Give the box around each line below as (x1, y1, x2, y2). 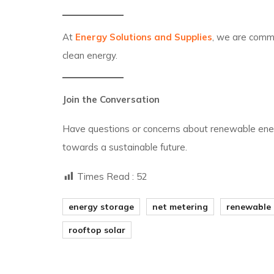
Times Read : (77, 171, 134, 182)
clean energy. (62, 50, 117, 61)
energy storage (68, 201, 134, 212)
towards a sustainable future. (62, 141, 187, 153)
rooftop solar (68, 224, 125, 235)
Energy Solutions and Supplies (75, 31, 212, 43)
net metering (152, 201, 208, 212)
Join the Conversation (62, 94, 160, 105)
